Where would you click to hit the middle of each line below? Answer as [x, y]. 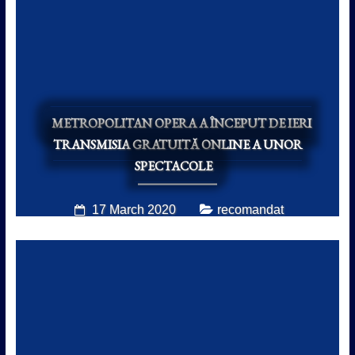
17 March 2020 [134, 209]
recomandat [251, 209]
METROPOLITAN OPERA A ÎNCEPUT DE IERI [181, 123]
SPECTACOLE [173, 166]
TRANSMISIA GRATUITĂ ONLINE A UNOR [177, 144]
